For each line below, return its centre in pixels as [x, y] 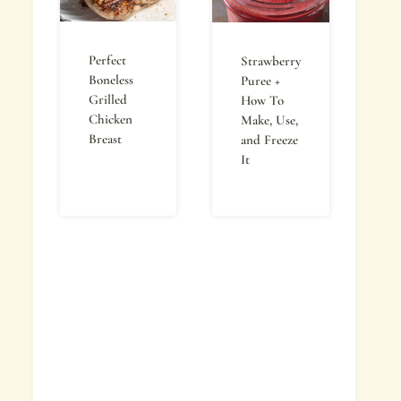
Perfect [107, 60]
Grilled [108, 99]
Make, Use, [269, 120]
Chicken [111, 119]
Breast [105, 139]
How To [262, 100]
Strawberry [271, 61]
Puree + [260, 81]
